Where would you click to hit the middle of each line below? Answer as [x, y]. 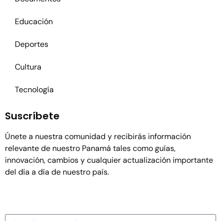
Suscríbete [32, 116]
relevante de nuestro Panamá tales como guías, [90, 148]
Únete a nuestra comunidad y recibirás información [98, 136]
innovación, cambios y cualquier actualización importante [109, 160]
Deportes [32, 44]
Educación [34, 21]
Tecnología [34, 89]
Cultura [28, 67]
